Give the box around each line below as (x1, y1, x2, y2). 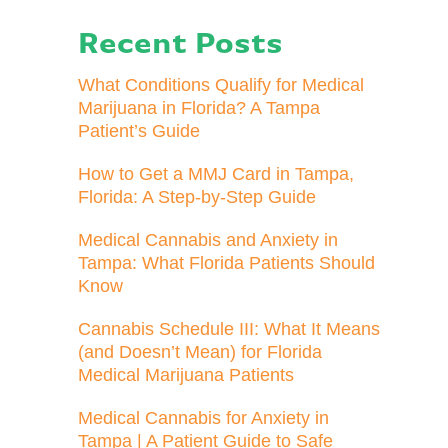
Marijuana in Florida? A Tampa (78, 98, 321, 119)
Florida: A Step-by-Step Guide (78, 187, 317, 208)
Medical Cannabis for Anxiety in (78, 408, 330, 429)
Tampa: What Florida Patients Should (78, 253, 376, 274)
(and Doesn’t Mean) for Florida (78, 342, 323, 363)
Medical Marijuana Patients (78, 365, 295, 386)
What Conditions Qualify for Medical (78, 75, 365, 96)
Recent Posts (78, 30, 284, 61)
